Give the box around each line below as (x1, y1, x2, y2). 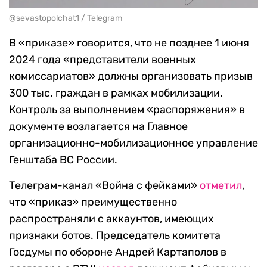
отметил (200, 179, 242, 193)
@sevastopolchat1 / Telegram (9, 13, 122, 24)
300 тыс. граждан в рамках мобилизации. (9, 86, 223, 100)
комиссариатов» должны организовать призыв (9, 70, 253, 83)
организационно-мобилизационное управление (9, 136, 258, 150)
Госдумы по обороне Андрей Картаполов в (9, 246, 226, 259)
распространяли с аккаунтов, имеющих (9, 212, 214, 226)
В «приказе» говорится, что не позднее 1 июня (9, 36, 249, 50)
